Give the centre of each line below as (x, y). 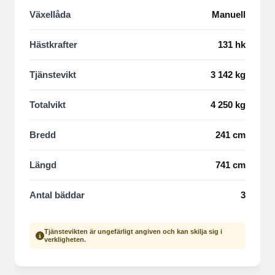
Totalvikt (48, 105)
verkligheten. (65, 239)
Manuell (229, 14)
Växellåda (50, 14)
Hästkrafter (53, 45)
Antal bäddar (57, 195)
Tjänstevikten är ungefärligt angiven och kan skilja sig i (133, 231)
